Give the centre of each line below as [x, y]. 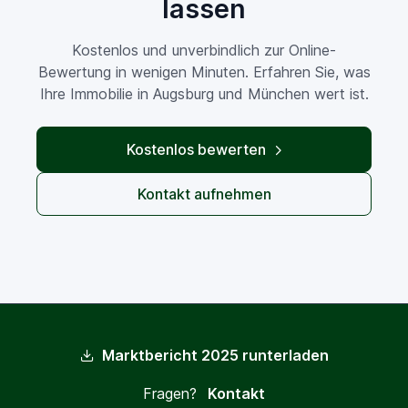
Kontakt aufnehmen [204, 194]
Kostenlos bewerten [196, 149]
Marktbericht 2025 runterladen [215, 355]
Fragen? [170, 393]
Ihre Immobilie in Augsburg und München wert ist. [204, 93]
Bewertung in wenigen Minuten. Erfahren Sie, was [204, 71]
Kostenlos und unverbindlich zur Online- [204, 50]
